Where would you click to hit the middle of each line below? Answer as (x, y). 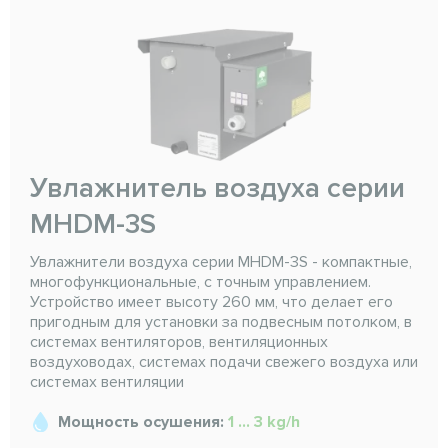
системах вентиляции (107, 382)
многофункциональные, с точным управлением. (200, 282)
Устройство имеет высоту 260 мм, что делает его (211, 302)
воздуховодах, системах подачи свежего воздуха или (224, 362)
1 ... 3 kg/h (264, 422)
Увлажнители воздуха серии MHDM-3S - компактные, (221, 262)
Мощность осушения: (143, 422)
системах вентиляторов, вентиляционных (179, 342)
